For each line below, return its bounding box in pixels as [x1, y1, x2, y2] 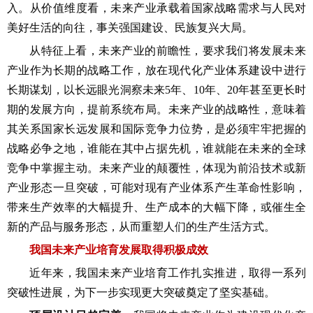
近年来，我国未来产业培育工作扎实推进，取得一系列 [29, 267, 306, 279]
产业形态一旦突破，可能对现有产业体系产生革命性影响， [7, 182, 306, 194]
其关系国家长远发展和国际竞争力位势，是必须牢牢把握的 [7, 123, 306, 135]
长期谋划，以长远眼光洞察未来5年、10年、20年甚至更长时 [7, 84, 306, 96]
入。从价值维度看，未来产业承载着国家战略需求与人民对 [7, 2, 306, 14]
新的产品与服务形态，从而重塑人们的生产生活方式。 [7, 221, 275, 233]
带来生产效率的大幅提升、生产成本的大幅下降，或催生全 [7, 201, 306, 213]
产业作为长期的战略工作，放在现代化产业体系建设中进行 [7, 64, 306, 76]
